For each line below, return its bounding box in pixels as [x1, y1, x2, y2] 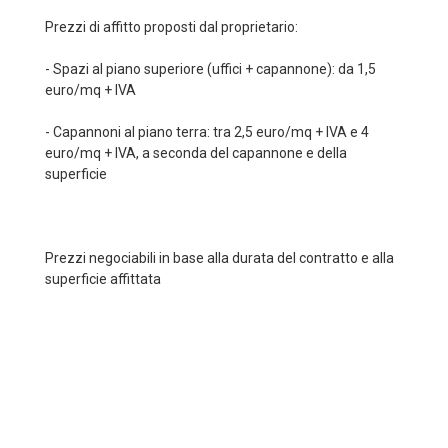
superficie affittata [45, 271, 161, 287]
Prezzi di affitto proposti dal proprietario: [45, 19, 298, 35]
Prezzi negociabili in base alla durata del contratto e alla [45, 250, 394, 266]
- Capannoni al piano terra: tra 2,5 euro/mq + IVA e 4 [45, 124, 369, 140]
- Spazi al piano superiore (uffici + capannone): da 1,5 [45, 61, 376, 77]
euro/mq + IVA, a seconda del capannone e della [45, 145, 347, 161]
